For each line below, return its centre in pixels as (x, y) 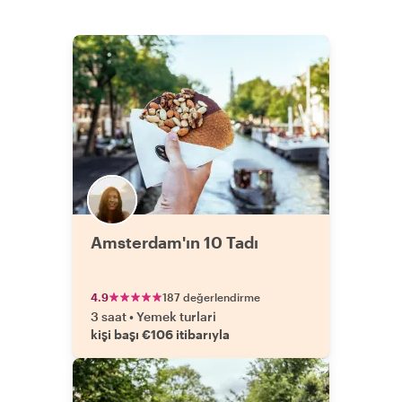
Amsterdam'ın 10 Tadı (175, 242)
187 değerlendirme (211, 297)
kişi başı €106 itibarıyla (160, 334)
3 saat (109, 316)
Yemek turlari (176, 316)
